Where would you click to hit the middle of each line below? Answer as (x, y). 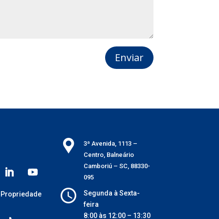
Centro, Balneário (109, 154)
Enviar (129, 58)
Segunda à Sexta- (112, 193)
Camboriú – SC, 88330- (117, 166)
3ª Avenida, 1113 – (111, 143)
